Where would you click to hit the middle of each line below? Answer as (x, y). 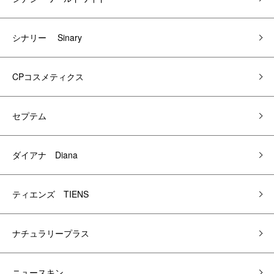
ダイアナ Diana (45, 155)
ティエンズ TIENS (50, 194)
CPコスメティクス (48, 76)
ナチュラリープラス (51, 233)
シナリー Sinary (47, 37)
